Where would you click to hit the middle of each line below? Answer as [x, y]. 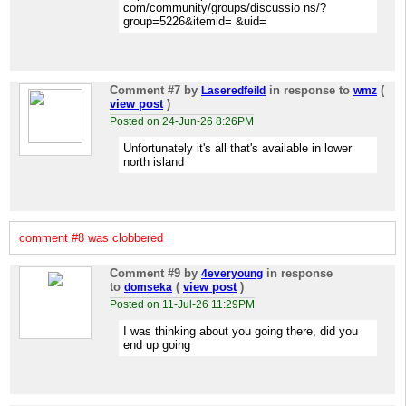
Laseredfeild [233, 91]
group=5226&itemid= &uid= [195, 21]
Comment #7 [145, 90]
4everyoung [232, 274]
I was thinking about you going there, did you [241, 331]
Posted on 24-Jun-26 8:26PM [182, 121]
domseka [148, 287]
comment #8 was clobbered [91, 238]
